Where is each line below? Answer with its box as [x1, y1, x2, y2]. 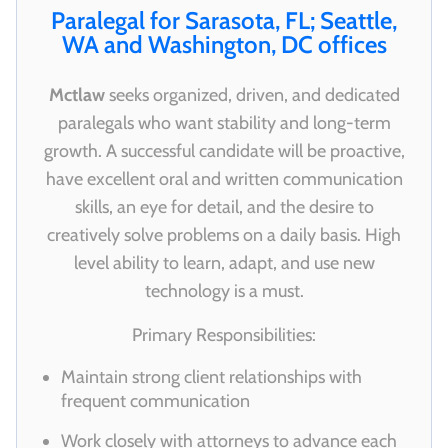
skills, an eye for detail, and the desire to [74, 196, 374, 219]
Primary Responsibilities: [132, 324, 316, 347]
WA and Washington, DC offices [61, 30, 387, 60]
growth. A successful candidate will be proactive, [43, 140, 405, 163]
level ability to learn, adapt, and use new [73, 252, 375, 275]
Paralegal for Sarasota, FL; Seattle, [51, 6, 397, 36]
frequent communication [61, 390, 250, 413]
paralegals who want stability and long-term [57, 112, 391, 135]
